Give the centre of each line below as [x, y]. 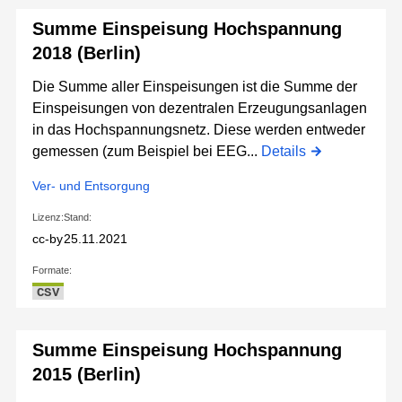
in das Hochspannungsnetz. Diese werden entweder [199, 130]
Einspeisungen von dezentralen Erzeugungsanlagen [200, 109]
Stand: [78, 218]
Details [284, 152]
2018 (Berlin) [87, 53]
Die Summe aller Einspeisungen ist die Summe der [195, 87]
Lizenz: [48, 218]
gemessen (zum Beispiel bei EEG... [147, 152]
